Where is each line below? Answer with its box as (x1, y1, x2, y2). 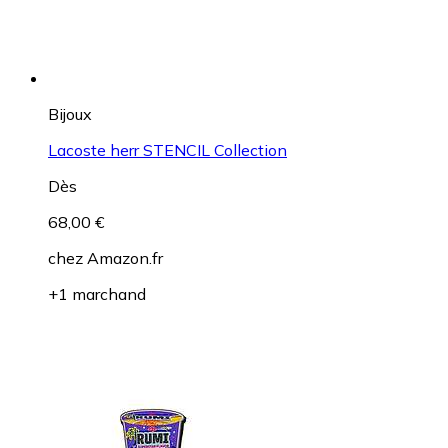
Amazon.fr (87, 248, 163, 269)
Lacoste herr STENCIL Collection (48, 140, 287, 161)
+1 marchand (48, 284, 146, 305)
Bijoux (48, 104, 92, 125)
